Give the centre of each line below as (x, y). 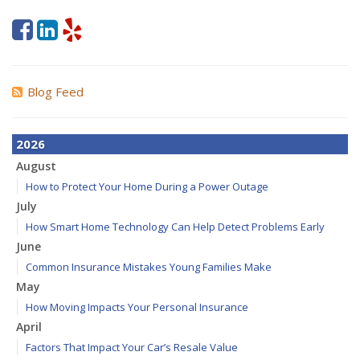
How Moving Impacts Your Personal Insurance (137, 307)
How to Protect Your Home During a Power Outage (147, 186)
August (36, 166)
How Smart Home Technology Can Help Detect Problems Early (175, 227)
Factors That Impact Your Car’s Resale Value (132, 347)
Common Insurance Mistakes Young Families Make (149, 267)
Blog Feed (55, 92)
